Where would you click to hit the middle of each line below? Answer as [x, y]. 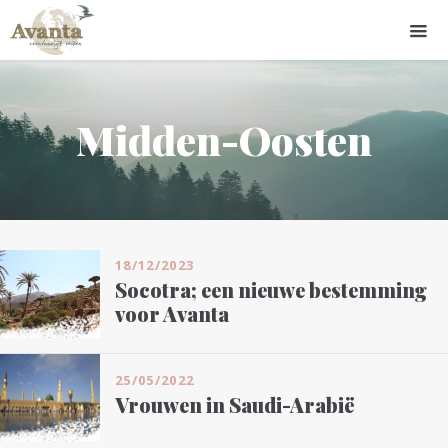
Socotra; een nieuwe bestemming [271, 289]
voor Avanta [172, 313]
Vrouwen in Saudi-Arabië [235, 405]
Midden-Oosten [224, 139]
